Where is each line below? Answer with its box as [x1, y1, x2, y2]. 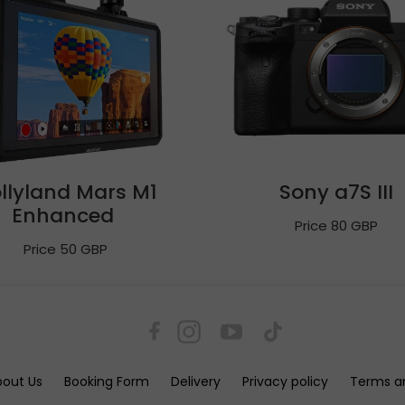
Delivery [171, 372, 221, 391]
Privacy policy [242, 372, 328, 391]
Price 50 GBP [24, 240, 108, 259]
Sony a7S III [278, 178, 393, 206]
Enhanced [12, 202, 119, 230]
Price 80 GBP [294, 216, 378, 235]
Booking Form [64, 372, 149, 391]
